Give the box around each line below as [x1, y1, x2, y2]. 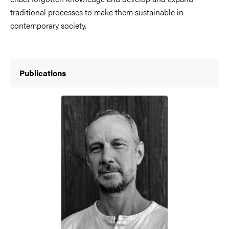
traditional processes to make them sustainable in [10, 6, 184, 18]
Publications [19, 67, 66, 79]
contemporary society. [10, 19, 86, 31]
